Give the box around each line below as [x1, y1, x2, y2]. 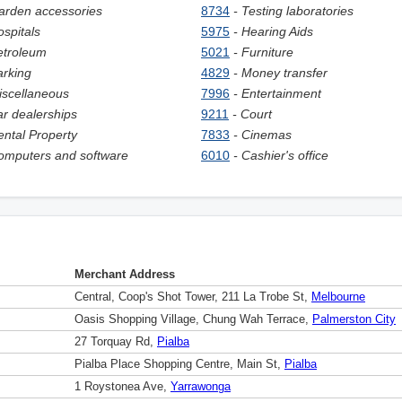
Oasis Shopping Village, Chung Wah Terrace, [74, 313, 312, 326]
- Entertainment [233, 86, 321, 100]
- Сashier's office [233, 148, 328, 162]
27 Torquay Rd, [74, 336, 157, 348]
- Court [232, 107, 272, 121]
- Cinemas [233, 127, 292, 142]
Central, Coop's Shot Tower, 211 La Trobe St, [74, 291, 311, 303]
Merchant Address [74, 268, 175, 281]
